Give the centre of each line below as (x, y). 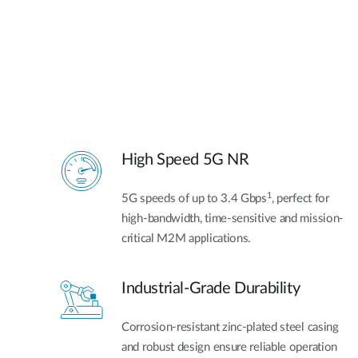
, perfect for (300, 199)
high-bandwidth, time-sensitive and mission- (233, 219)
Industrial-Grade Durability (211, 288)
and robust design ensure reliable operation (230, 347)
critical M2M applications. (187, 239)
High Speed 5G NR (185, 160)
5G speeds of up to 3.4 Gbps (194, 199)
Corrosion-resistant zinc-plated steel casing (230, 327)
